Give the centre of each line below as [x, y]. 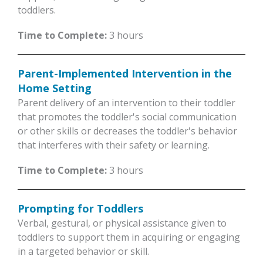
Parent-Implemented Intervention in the [125, 73]
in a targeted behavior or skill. [83, 252]
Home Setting [55, 88]
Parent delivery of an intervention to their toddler [127, 102]
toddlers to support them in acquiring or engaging [129, 237]
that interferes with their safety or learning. [114, 145]
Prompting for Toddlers [80, 209]
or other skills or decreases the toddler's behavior [127, 131]
